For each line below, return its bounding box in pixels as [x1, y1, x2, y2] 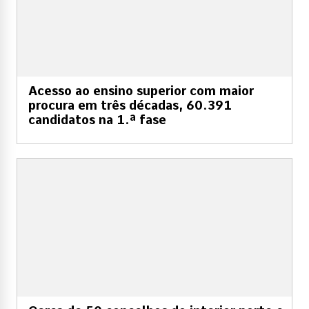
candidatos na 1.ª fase [28, 112, 166, 127]
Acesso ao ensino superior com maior [28, 83, 254, 98]
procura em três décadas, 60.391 [28, 97, 232, 112]
